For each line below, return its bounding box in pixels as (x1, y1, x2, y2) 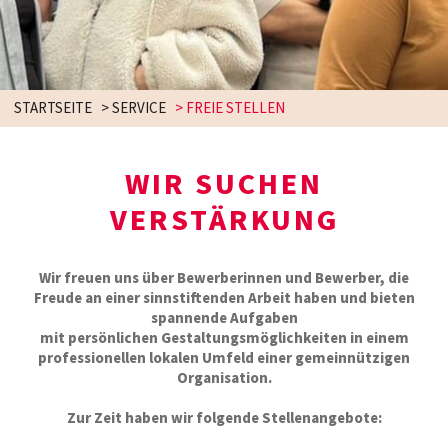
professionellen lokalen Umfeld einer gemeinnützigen (38, 347, 410, 369)
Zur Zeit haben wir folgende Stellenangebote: (66, 407, 382, 429)
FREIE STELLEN (186, 97, 285, 119)
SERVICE (112, 97, 166, 119)
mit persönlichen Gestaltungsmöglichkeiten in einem (39, 327, 409, 349)
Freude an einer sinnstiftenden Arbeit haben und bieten (33, 287, 415, 309)
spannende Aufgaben (150, 307, 298, 329)
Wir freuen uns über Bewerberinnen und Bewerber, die (39, 267, 409, 289)
